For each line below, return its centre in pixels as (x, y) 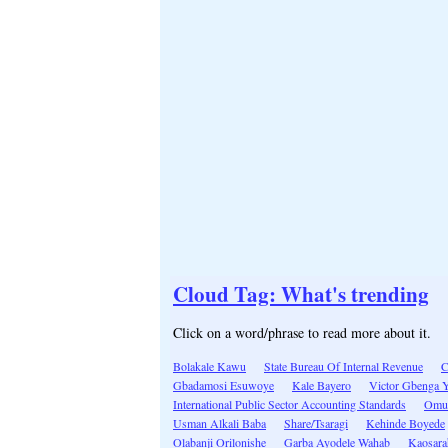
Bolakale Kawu (209, 365)
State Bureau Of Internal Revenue (343, 365)
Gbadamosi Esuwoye (223, 384)
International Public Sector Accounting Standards (289, 403)
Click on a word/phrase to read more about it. (302, 332)
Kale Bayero (321, 384)
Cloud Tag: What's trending (301, 293)
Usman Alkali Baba (219, 422)
